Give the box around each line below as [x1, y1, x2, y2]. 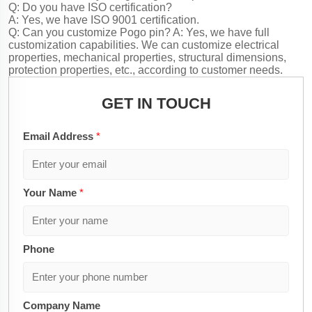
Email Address [23, 130, 96, 142]
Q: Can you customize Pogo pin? [8, 26, 173, 38]
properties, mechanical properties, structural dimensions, [8, 51, 286, 63]
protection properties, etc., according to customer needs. [8, 63, 283, 76]
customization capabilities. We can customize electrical [8, 38, 279, 51]
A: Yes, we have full [173, 26, 270, 38]
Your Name [23, 186, 79, 198]
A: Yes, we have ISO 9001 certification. [8, 13, 199, 26]
